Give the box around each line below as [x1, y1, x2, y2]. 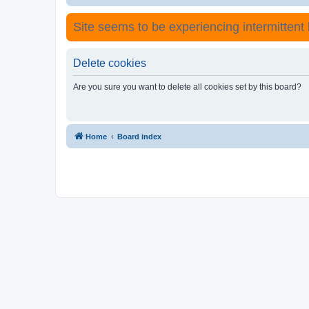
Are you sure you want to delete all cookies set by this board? [73, 81, 301, 92]
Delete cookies [73, 57, 146, 69]
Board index [117, 132, 161, 141]
